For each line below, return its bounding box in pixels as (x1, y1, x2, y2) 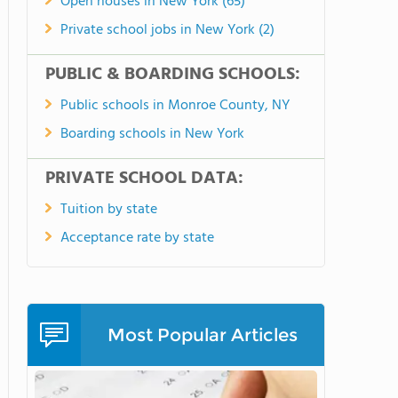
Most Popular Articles (107, 324, 298, 346)
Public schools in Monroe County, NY (60, 94, 290, 117)
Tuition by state (60, 198, 157, 221)
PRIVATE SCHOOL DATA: (45, 164, 243, 193)
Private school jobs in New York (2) (60, 19, 275, 42)
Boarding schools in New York (60, 123, 244, 146)
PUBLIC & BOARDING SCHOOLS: (45, 60, 300, 89)
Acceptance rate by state (60, 227, 214, 250)
